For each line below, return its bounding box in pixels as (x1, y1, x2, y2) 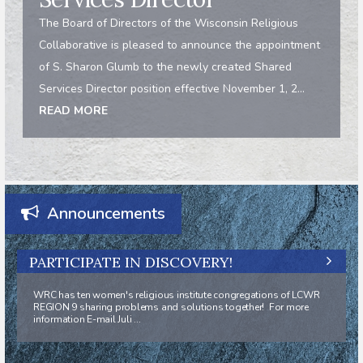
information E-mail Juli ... (33, 312, 141, 326)
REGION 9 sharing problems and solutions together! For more (33, 300, 309, 314)
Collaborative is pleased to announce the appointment (38, 36, 320, 53)
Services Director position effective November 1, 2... (38, 80, 305, 96)
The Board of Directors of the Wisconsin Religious (38, 15, 298, 31)
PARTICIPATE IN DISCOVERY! (29, 252, 233, 271)
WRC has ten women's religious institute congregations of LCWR (33, 288, 320, 301)
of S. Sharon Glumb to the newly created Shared (38, 58, 292, 75)
